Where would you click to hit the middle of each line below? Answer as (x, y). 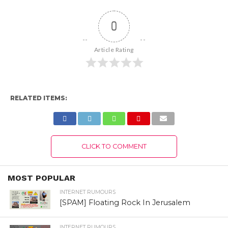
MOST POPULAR (41, 178)
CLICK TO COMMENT (114, 146)
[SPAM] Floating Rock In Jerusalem (125, 202)
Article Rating (114, 49)
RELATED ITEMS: (38, 98)
